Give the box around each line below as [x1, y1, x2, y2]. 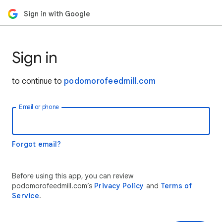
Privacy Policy [94, 181, 144, 190]
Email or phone [19, 103, 59, 111]
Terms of [160, 181, 192, 190]
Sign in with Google [24, 9, 90, 18]
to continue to [12, 76, 64, 86]
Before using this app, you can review [12, 171, 133, 180]
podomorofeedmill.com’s [12, 181, 94, 190]
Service [12, 191, 39, 200]
